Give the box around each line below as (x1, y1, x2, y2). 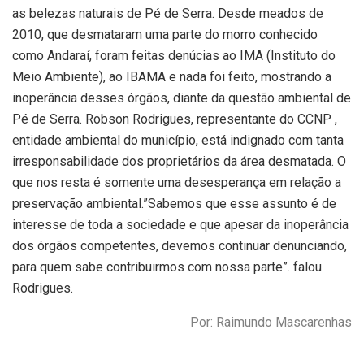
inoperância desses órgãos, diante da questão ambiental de (12, 90, 351, 106)
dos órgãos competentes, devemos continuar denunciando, (12, 238, 347, 254)
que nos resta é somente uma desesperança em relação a (12, 175, 341, 191)
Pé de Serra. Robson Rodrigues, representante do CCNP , (12, 111, 337, 128)
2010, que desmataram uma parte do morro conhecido (12, 27, 318, 43)
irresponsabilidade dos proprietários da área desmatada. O (12, 154, 346, 170)
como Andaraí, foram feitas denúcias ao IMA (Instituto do (12, 48, 336, 64)
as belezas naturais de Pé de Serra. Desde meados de (12, 6, 323, 22)
